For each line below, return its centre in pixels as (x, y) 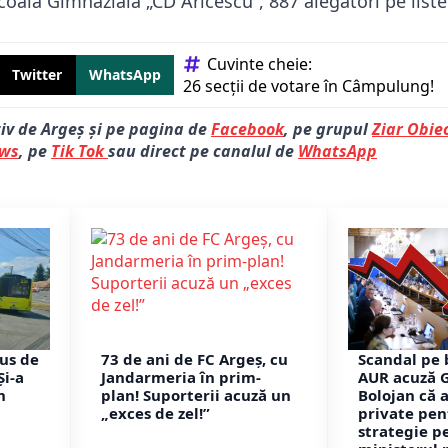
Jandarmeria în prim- (181, 376)
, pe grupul (328, 129)
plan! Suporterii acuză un (196, 394)
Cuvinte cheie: (261, 64)
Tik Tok (79, 151)
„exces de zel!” (155, 412)
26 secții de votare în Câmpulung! (308, 86)
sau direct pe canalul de (203, 151)
